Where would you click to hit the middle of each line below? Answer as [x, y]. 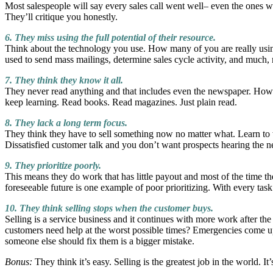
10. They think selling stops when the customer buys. [109, 208]
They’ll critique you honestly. [61, 17]
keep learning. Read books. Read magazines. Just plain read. [121, 102]
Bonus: [19, 262]
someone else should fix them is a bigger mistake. [100, 241]
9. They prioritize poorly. [53, 166]
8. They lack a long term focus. [66, 123]
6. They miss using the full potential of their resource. [110, 38]
